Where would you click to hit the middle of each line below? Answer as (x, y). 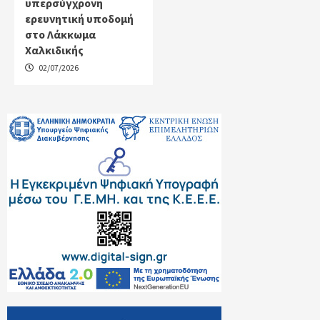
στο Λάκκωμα (60, 34)
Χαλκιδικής (54, 50)
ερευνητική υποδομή (79, 18)
